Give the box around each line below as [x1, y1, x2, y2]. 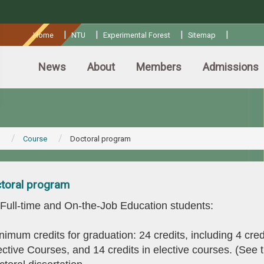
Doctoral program [70, 134, 131, 143]
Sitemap [187, 31, 216, 39]
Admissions [203, 61, 259, 73]
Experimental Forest [103, 31, 170, 39]
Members [136, 61, 181, 73]
